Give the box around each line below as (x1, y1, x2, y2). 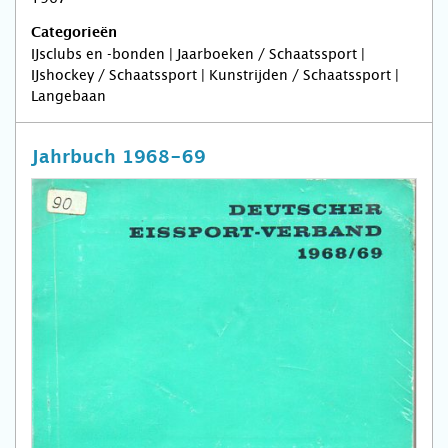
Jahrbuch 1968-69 (31, 149, 206, 167)
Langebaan (31, 88, 106, 105)
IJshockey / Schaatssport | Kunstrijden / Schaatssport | (31, 67, 399, 84)
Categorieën (31, 26, 117, 41)
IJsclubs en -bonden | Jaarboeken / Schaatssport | (31, 46, 365, 63)
